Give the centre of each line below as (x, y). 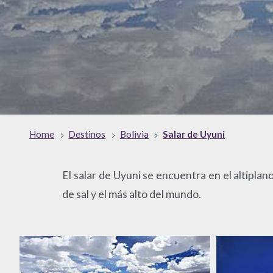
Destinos (87, 134)
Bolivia (134, 134)
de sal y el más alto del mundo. (132, 194)
